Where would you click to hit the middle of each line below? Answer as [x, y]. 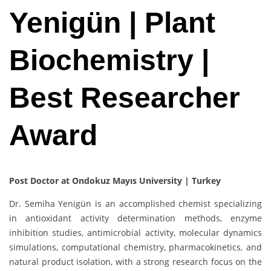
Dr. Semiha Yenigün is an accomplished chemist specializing [135, 204]
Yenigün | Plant [112, 23]
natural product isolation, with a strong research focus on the [135, 262]
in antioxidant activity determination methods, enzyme [135, 218]
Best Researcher [125, 98]
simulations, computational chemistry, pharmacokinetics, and [135, 247]
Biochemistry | [109, 60]
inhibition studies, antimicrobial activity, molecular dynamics [135, 233]
